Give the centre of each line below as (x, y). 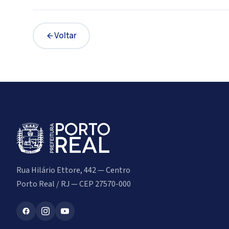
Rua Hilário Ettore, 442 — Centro (73, 170)
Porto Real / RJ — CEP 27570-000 (74, 184)
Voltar (66, 36)
